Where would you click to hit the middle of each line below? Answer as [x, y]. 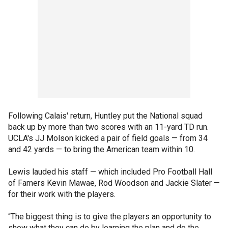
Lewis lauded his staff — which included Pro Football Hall [110, 172]
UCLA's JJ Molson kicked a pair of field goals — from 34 [108, 138]
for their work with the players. [62, 194]
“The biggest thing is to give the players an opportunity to [110, 217]
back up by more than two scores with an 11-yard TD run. [108, 127]
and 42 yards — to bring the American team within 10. [102, 149]
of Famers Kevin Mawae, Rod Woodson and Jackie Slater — [114, 183]
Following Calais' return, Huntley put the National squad [105, 116]
